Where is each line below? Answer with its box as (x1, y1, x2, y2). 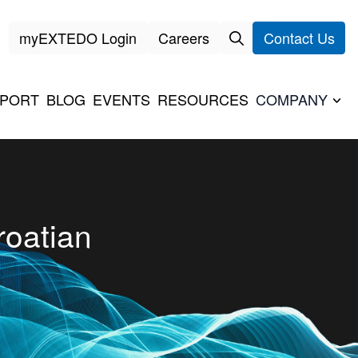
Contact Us (263, 26, 335, 48)
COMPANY (255, 88, 328, 109)
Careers (158, 26, 209, 48)
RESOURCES (157, 88, 249, 109)
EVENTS (92, 88, 150, 109)
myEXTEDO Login (19, 26, 137, 48)
